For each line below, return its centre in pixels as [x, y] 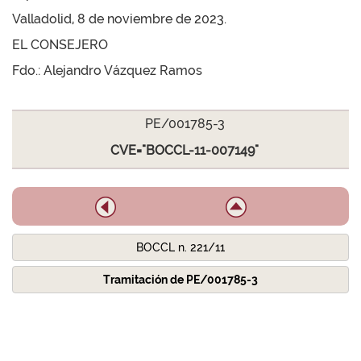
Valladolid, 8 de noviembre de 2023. [119, 19]
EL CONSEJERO [60, 45]
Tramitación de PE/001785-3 [180, 280]
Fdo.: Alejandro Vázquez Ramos [107, 71]
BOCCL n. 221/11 [180, 247]
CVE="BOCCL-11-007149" [185, 150]
